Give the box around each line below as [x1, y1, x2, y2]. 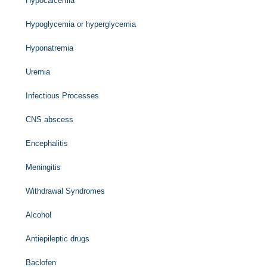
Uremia [26, 67, 51, 76]
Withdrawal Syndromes [26, 187, 105, 195]
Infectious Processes [26, 91, 100, 100]
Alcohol [26, 210, 52, 219]
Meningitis [26, 163, 61, 172]
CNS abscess [26, 115, 74, 124]
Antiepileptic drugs [26, 234, 90, 243]
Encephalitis [26, 139, 69, 148]
